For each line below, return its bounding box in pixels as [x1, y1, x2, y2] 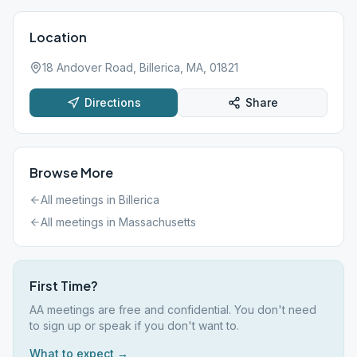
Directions [84, 96, 141, 109]
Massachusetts [119, 215, 196, 229]
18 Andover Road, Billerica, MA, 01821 [42, 61, 238, 74]
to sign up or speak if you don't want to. [29, 319, 239, 332]
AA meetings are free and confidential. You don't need [29, 303, 316, 316]
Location [29, 29, 87, 45]
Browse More [29, 164, 113, 181]
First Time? [29, 277, 98, 294]
